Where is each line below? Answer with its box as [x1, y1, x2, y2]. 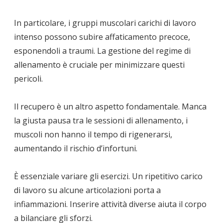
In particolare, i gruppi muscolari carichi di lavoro [14, 17, 196, 28]
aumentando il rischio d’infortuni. [14, 142, 137, 154]
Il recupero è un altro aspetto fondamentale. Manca [14, 101, 207, 112]
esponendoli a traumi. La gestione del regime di [14, 45, 191, 56]
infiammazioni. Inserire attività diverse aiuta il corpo [14, 198, 207, 210]
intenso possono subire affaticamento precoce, [14, 31, 190, 42]
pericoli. [14, 73, 43, 84]
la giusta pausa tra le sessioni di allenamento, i [14, 114, 188, 126]
